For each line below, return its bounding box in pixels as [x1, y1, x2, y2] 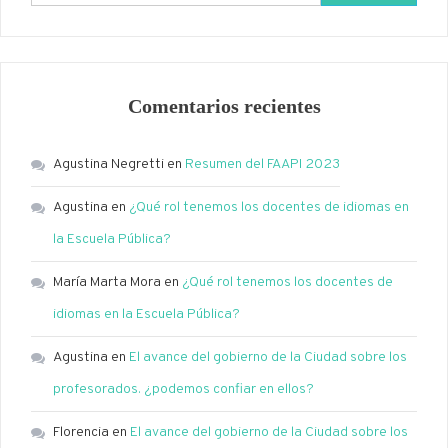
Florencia [53, 424, 109, 442]
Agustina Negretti [53, 156, 164, 174]
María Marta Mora [53, 274, 161, 292]
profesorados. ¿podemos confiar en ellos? [53, 381, 314, 399]
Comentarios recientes [127, 95, 321, 118]
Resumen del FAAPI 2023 [185, 156, 340, 174]
